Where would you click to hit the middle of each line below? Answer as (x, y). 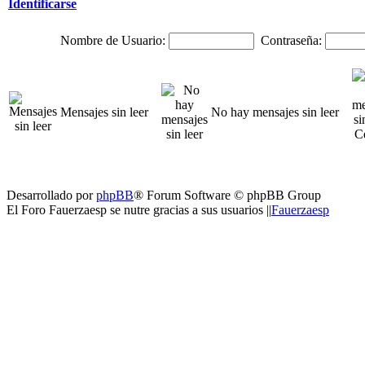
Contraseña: (291, 40)
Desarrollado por (51, 195)
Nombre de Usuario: (112, 40)
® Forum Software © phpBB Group (227, 195)
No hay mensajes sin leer (275, 112)
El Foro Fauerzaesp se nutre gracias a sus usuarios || (139, 210)
